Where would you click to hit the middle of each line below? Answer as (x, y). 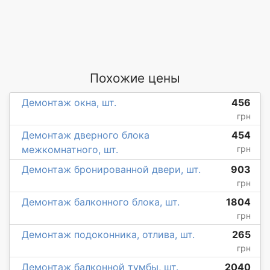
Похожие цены (135, 78)
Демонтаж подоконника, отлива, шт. (108, 235)
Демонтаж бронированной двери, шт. (111, 170)
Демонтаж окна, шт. (69, 103)
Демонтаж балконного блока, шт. (101, 202)
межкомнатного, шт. (70, 150)
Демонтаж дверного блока (86, 135)
